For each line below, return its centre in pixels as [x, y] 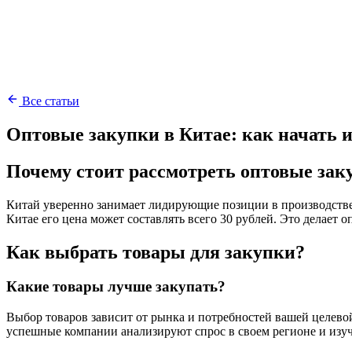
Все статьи [51, 101]
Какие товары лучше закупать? [116, 287]
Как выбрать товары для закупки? [156, 252]
